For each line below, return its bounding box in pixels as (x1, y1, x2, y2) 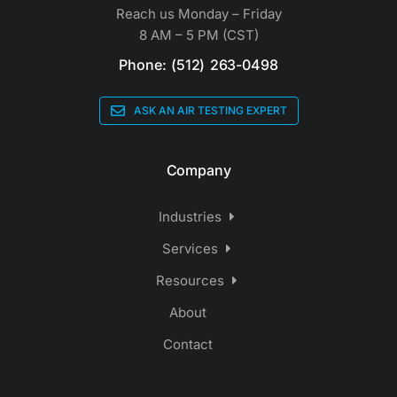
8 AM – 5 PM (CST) (138, 26, 259, 43)
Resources (155, 271, 224, 289)
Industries (158, 207, 222, 225)
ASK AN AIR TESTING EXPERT (133, 103, 287, 117)
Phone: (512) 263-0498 (119, 55, 278, 74)
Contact (163, 335, 213, 353)
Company (166, 160, 231, 179)
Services (161, 239, 218, 257)
